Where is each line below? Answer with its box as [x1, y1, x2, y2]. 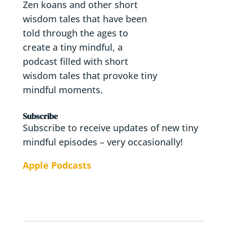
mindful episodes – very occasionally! [22, 135, 183, 148]
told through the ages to [22, 26, 128, 39]
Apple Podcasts [22, 159, 91, 171]
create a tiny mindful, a [22, 41, 123, 53]
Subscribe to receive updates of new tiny [22, 121, 198, 134]
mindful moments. [22, 83, 103, 96]
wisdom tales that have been [22, 12, 147, 25]
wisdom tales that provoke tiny [22, 69, 157, 82]
